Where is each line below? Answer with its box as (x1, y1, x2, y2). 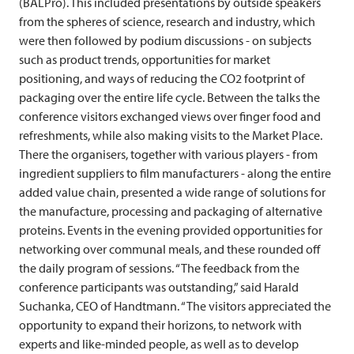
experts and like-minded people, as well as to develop (19, 335, 299, 352)
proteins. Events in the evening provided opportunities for (19, 221, 322, 238)
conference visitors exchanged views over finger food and (19, 107, 321, 124)
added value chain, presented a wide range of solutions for (19, 183, 326, 200)
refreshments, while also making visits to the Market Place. (19, 126, 322, 143)
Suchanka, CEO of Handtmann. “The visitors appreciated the (19, 297, 331, 314)
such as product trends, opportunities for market (19, 51, 270, 67)
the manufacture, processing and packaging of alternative (19, 202, 322, 219)
